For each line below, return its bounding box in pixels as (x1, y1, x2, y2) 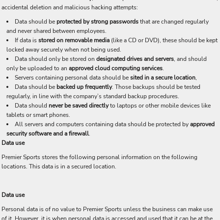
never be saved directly (49, 102, 110, 110)
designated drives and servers (96, 55, 174, 63)
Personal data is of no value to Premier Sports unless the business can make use (1, 205, 213, 213)
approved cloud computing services (69, 64, 163, 72)
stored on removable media (38, 36, 111, 44)
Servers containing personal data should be (15, 74, 130, 82)
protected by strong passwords (56, 18, 138, 26)
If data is (15, 36, 38, 44)
